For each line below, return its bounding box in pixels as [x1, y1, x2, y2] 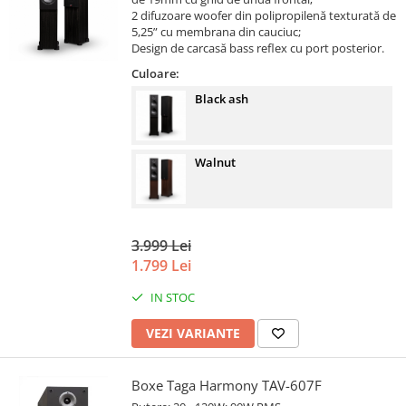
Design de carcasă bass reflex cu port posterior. [131, 40, 384, 57]
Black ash [195, 91, 248, 108]
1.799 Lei [131, 256, 191, 276]
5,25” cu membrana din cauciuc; [131, 24, 301, 41]
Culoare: [131, 65, 179, 82]
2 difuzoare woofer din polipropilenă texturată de [131, 7, 396, 24]
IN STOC [148, 289, 195, 306]
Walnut [195, 154, 236, 171]
